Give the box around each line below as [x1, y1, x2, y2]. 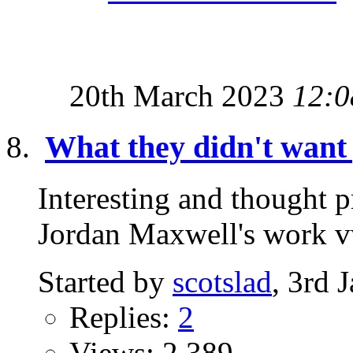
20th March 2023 [69, 79, 292, 113]
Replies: [69, 299, 178, 334]
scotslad [173, 264, 272, 299]
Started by [38, 264, 173, 299]
